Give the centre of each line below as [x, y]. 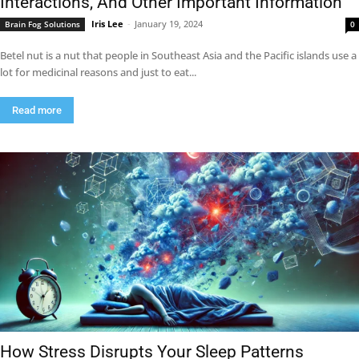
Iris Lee [107, 24]
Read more [37, 110]
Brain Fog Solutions [42, 24]
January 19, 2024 [169, 24]
